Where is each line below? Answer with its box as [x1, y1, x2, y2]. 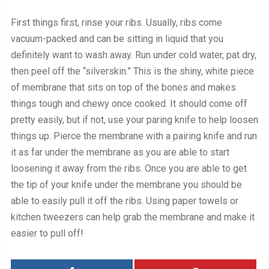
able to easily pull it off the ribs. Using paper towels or [10, 195, 238, 207]
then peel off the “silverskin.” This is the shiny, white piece [10, 65, 254, 77]
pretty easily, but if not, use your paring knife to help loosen [10, 114, 258, 126]
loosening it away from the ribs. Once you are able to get [10, 163, 247, 175]
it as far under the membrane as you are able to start [10, 147, 229, 159]
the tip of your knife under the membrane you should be [10, 179, 242, 191]
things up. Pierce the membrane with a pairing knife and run [10, 130, 257, 142]
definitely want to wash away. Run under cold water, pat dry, [10, 49, 256, 61]
